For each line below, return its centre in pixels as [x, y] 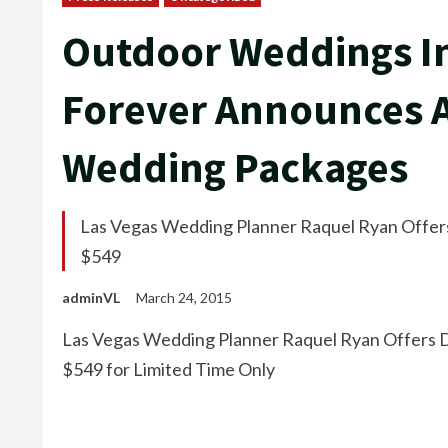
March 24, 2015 [185, 297]
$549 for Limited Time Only [168, 369]
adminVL [91, 297]
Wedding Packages [235, 167]
